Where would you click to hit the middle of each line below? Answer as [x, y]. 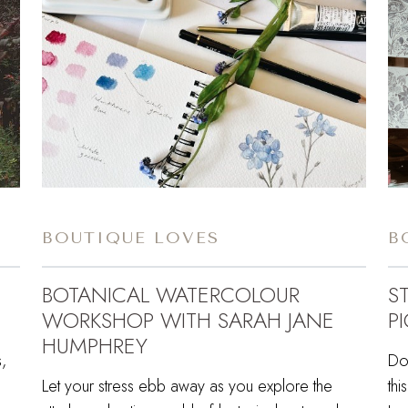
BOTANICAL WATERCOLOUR [171, 294]
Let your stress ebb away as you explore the [187, 386]
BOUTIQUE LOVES [131, 237]
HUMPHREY [95, 345]
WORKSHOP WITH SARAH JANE [188, 320]
